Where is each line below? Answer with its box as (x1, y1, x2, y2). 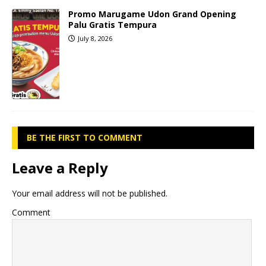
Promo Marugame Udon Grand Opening (68, 8, 236, 20)
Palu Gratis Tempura (68, 18, 157, 30)
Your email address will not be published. (12, 187, 167, 199)
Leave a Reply (12, 157, 108, 178)
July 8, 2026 (78, 33, 112, 43)
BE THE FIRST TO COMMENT (27, 131, 142, 143)
